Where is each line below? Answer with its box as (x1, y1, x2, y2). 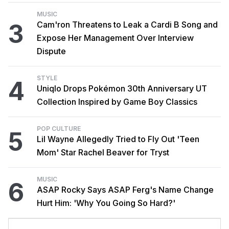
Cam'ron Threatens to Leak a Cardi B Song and (37, 19, 218, 30)
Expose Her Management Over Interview (37, 33, 194, 43)
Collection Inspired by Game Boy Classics (37, 97, 197, 107)
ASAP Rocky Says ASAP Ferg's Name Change (37, 185, 214, 195)
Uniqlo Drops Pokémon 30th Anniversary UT (37, 83, 207, 94)
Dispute (37, 46, 66, 56)
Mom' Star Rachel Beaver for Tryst (37, 147, 169, 157)
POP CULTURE (37, 125, 81, 132)
